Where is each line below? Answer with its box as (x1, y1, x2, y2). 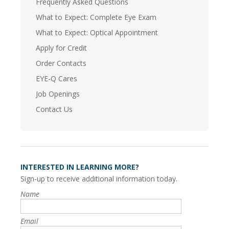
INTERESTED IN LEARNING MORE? (20, 162, 139, 172)
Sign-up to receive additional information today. (20, 174, 177, 184)
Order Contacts (36, 58, 86, 68)
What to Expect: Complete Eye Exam (36, 12, 156, 22)
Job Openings (36, 89, 80, 99)
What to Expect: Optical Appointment (36, 28, 158, 38)
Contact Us (36, 104, 73, 114)
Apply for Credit (36, 43, 87, 53)
